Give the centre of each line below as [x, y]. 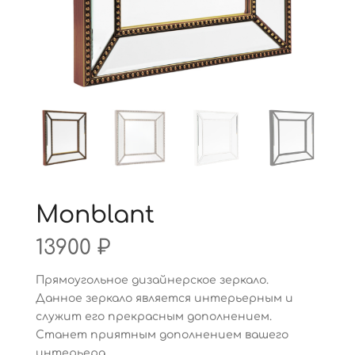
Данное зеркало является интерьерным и [164, 298]
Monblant [95, 215]
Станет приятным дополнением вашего [162, 334]
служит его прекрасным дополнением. [153, 316]
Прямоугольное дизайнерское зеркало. [152, 280]
